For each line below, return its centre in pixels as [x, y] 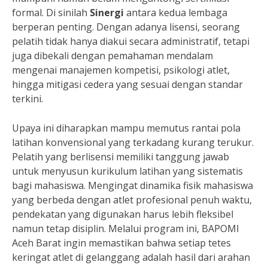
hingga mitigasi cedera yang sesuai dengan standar [127, 84]
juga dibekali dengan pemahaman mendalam [112, 55]
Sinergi [107, 12]
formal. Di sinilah [51, 12]
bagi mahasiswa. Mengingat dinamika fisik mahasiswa [133, 185]
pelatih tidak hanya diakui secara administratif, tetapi [131, 41]
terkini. [28, 98]
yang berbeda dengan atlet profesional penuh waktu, [132, 200]
